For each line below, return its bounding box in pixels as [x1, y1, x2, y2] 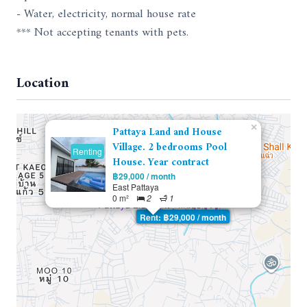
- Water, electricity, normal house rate [16, 3, 196, 25]
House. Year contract [112, 153, 209, 172]
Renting [73, 145, 102, 157]
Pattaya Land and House [112, 123, 222, 142]
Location [16, 71, 69, 96]
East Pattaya [112, 180, 159, 193]
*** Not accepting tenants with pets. [16, 22, 188, 43]
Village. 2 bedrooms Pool [112, 138, 227, 157]
